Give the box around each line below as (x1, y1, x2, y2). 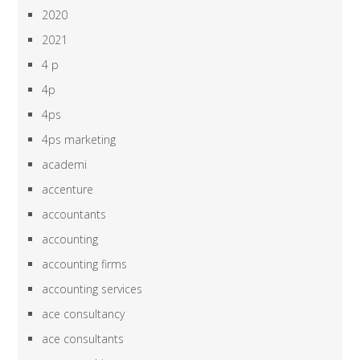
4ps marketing (42, 132, 117, 148)
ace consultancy (42, 306, 125, 322)
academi (42, 157, 88, 173)
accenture (42, 182, 94, 198)
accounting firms (42, 256, 128, 272)
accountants (42, 207, 107, 223)
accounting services (42, 281, 143, 297)
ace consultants (42, 331, 125, 347)
